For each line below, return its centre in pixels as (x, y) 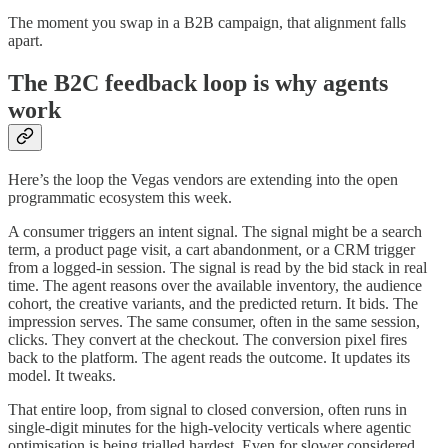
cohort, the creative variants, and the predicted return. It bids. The (213, 303)
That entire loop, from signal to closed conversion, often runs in (207, 409)
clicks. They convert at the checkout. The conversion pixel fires (207, 339)
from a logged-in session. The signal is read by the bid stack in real (217, 267)
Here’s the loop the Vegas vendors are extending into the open (203, 179)
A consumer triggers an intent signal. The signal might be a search (215, 231)
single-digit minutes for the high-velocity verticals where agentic (209, 427)
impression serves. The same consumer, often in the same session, (214, 321)
